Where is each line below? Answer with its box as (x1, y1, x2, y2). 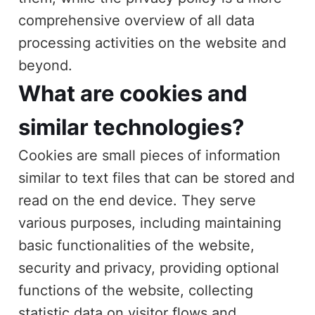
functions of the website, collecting (18, 281, 254, 299)
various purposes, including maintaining (18, 214, 282, 231)
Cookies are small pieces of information (18, 146, 281, 164)
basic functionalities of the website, (18, 236, 255, 254)
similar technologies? (18, 113, 245, 140)
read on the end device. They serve (18, 191, 257, 209)
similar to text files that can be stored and (18, 169, 295, 186)
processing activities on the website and (18, 34, 287, 51)
